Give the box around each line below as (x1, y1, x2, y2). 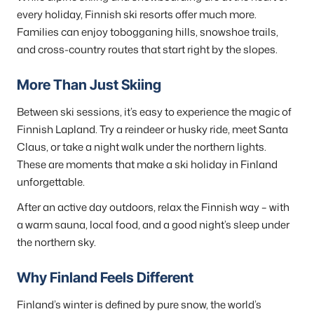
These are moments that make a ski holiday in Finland (17, 156, 278, 172)
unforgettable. (17, 174, 85, 189)
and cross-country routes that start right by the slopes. (17, 41, 278, 57)
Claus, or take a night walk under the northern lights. (17, 139, 266, 154)
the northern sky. (17, 234, 96, 250)
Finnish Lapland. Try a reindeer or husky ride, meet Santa (17, 121, 288, 137)
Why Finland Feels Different (17, 268, 193, 286)
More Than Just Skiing (17, 76, 161, 93)
